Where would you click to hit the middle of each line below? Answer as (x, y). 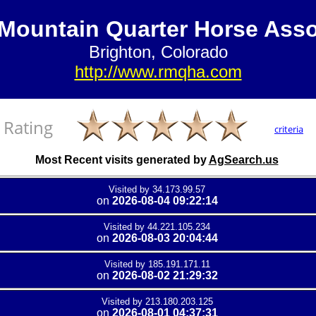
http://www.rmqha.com (158, 72)
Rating (28, 127)
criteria (289, 129)
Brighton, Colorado (158, 52)
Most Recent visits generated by (122, 160)
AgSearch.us (243, 160)
